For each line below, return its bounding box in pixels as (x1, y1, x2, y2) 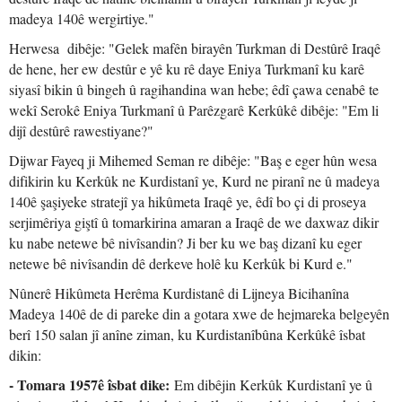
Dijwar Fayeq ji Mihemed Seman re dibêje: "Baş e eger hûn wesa (9, 151, 377, 170)
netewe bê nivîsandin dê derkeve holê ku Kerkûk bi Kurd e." (9, 254, 353, 273)
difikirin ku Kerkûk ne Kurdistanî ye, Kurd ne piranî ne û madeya (9, 171, 380, 190)
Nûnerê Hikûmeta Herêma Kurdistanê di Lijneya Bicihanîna (9, 284, 349, 302)
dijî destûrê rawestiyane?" (9, 121, 153, 140)
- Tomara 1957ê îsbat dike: (9, 374, 174, 395)
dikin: (9, 345, 41, 364)
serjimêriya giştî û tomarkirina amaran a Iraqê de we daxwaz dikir (9, 213, 379, 232)
